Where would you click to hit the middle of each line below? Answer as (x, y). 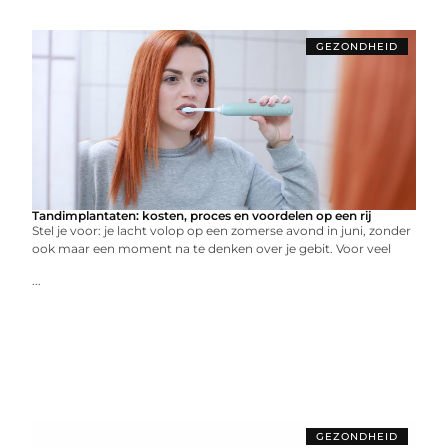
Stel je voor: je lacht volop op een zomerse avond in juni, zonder (222, 230)
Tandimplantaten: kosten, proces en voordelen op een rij (202, 215)
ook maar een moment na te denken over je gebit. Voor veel (212, 248)
